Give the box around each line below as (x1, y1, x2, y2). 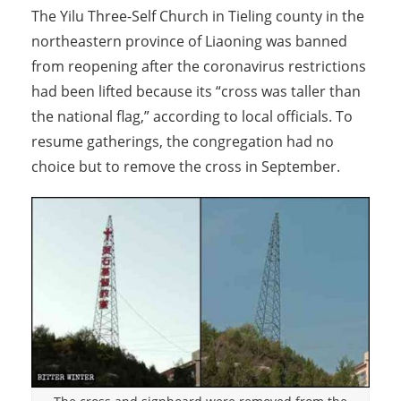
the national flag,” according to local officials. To (31, 107, 353, 127)
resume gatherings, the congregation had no (31, 132, 334, 152)
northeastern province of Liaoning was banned (31, 31, 347, 52)
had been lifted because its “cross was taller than (31, 81, 361, 102)
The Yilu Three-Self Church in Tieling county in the (31, 6, 364, 27)
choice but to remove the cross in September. (31, 157, 340, 177)
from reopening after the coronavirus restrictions (31, 56, 366, 77)
